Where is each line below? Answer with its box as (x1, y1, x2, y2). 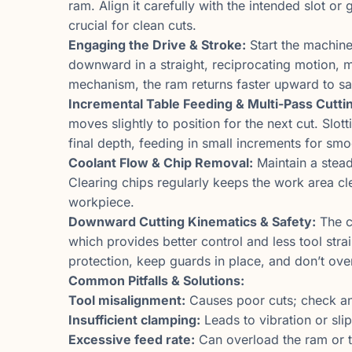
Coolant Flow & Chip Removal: (68, 154, 253, 170)
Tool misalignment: (68, 291, 185, 308)
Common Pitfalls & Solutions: (68, 272, 244, 288)
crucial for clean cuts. (68, 16, 196, 33)
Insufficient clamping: (68, 311, 200, 328)
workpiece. (68, 193, 134, 210)
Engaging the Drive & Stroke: (68, 36, 246, 53)
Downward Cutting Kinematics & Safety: (68, 213, 316, 229)
